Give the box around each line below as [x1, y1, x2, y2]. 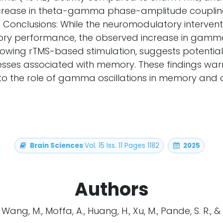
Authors [74, 176, 149, 202]
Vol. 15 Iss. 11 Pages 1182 [85, 140, 159, 150]
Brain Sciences [30, 140, 85, 150]
